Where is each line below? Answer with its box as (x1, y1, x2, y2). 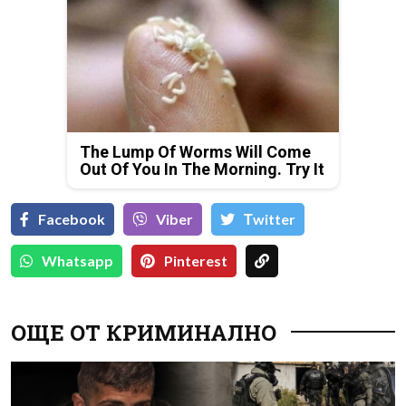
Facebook (38, 209, 105, 227)
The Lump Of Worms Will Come (80, 141, 311, 161)
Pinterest (164, 251, 227, 269)
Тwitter (244, 209, 295, 227)
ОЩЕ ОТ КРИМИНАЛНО (11, 317, 276, 347)
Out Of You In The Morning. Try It (80, 159, 324, 179)
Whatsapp (42, 251, 113, 269)
